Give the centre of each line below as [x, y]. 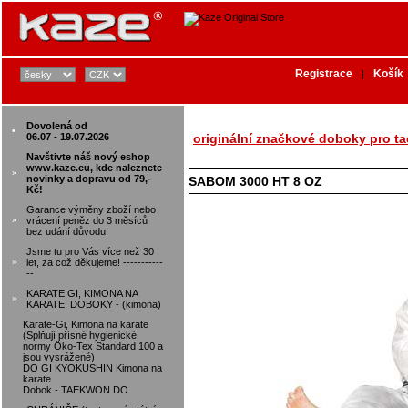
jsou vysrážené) [59, 357]
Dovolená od [57, 126]
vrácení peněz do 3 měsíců [87, 220]
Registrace [323, 74]
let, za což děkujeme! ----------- [95, 262]
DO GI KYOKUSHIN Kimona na [92, 368]
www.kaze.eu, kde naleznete [94, 168]
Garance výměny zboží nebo [91, 209]
